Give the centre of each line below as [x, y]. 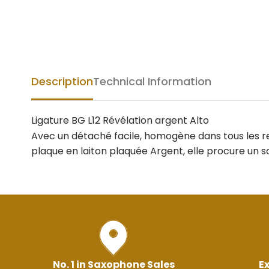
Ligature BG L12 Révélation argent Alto [120, 120]
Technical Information [152, 81]
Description [62, 81]
